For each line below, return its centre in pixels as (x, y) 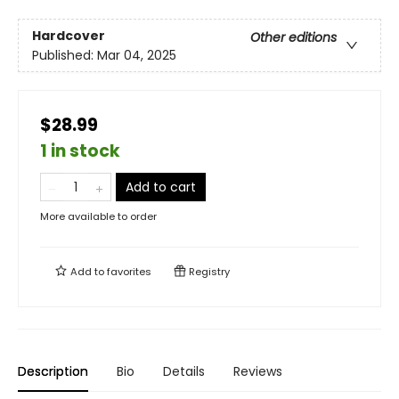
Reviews (258, 372)
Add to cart (161, 187)
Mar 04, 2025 (137, 55)
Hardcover (69, 35)
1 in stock (80, 151)
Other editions (293, 37)
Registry (208, 272)
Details (184, 372)
